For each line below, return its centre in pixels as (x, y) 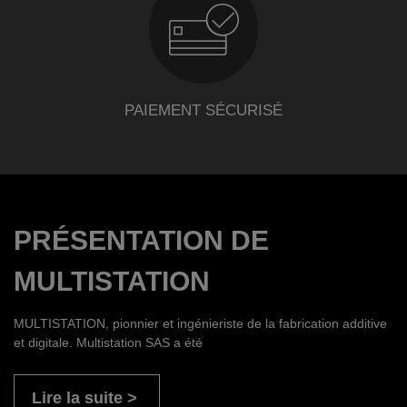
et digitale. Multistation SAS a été (108, 342)
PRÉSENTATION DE (141, 240)
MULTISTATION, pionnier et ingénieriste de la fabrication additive (200, 323)
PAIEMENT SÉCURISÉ (203, 110)
